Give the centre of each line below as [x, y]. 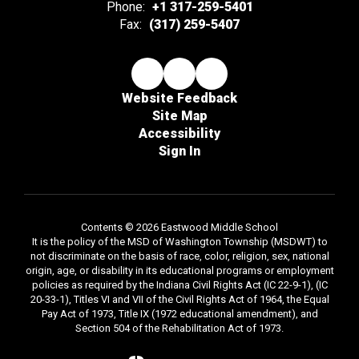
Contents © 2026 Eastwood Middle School [179, 228]
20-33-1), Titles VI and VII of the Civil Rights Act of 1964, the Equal [179, 300]
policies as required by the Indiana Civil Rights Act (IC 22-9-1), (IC [179, 285]
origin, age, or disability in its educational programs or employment [179, 271]
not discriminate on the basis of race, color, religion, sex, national [179, 256]
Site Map [179, 116]
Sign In [179, 151]
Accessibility [179, 134]
